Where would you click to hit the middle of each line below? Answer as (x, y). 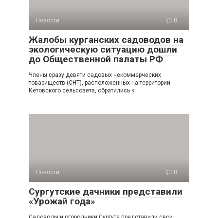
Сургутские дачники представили (106, 191)
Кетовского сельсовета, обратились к (82, 91)
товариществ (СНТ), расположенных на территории (100, 83)
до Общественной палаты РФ (96, 59)
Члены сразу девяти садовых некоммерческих (95, 75)
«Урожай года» (62, 201)
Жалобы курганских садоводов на (106, 40)
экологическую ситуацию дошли (103, 49)
